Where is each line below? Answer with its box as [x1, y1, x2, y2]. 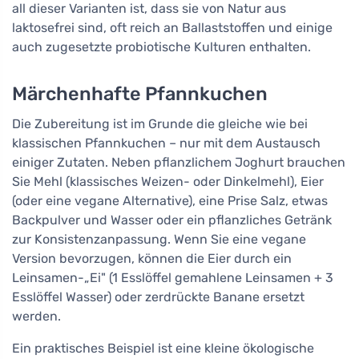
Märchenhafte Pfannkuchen [12, 83, 268, 106]
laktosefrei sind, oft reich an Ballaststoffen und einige [12, 20, 333, 36]
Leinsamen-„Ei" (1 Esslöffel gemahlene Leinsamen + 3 [12, 270, 333, 286]
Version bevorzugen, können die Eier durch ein [12, 251, 292, 267]
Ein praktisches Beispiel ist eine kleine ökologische [12, 341, 314, 357]
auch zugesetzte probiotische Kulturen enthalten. [12, 39, 311, 55]
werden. [12, 309, 61, 325]
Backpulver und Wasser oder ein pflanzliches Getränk [12, 212, 332, 228]
